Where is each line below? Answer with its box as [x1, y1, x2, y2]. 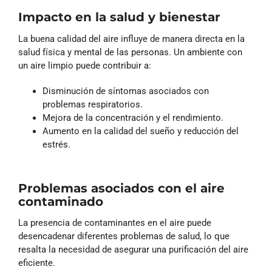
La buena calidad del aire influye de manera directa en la [18, 33, 245, 44]
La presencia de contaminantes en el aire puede [18, 217, 211, 229]
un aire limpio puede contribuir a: [18, 59, 151, 71]
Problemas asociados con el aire [18, 180, 225, 195]
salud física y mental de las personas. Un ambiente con [18, 46, 242, 58]
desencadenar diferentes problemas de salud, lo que [18, 231, 229, 242]
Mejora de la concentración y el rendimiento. [42, 112, 223, 123]
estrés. [42, 138, 70, 150]
